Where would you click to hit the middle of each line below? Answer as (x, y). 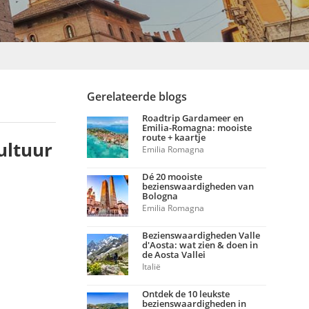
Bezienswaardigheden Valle (201, 235)
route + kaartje (174, 137)
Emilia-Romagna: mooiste (197, 128)
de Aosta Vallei (174, 255)
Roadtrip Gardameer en (193, 118)
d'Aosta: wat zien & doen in (200, 245)
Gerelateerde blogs (137, 97)
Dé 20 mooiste (172, 177)
